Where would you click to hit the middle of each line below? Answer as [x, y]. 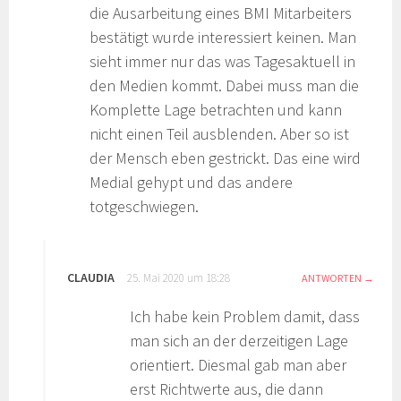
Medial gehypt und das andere [192, 183]
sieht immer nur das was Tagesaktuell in [223, 62]
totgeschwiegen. [145, 207]
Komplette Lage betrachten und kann [216, 110]
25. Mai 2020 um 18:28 [179, 278]
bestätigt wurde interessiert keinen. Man [223, 38]
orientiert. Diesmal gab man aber [239, 365]
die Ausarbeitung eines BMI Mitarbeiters [221, 13]
